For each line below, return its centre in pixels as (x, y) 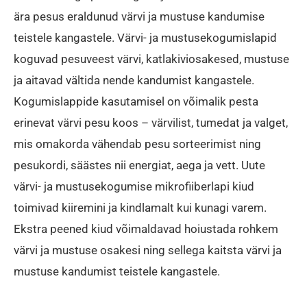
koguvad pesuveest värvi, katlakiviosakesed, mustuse (151, 59)
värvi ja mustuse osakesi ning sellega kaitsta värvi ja (148, 250)
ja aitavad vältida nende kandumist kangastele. (134, 81)
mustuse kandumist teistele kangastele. (117, 272)
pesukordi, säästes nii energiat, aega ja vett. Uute (139, 165)
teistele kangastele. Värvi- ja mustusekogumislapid (145, 38)
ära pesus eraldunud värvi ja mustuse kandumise (139, 17)
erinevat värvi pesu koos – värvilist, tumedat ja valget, (151, 123)
